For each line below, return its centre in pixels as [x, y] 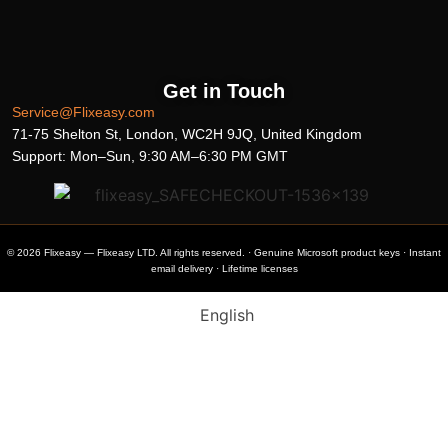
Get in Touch [224, 91]
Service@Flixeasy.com [83, 112]
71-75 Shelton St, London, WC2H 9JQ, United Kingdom [187, 134]
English [227, 314]
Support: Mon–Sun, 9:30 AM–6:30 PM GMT [150, 156]
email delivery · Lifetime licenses [224, 269]
